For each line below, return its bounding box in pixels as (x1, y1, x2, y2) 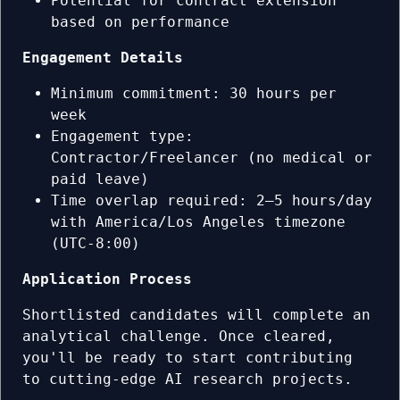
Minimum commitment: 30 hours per (51, 85, 337, 103)
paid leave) (51, 171, 149, 188)
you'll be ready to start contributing (22, 349, 353, 367)
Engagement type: (51, 128, 194, 146)
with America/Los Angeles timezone (51, 213, 346, 231)
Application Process (22, 271, 192, 288)
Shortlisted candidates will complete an (22, 306, 371, 324)
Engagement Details (22, 49, 183, 67)
